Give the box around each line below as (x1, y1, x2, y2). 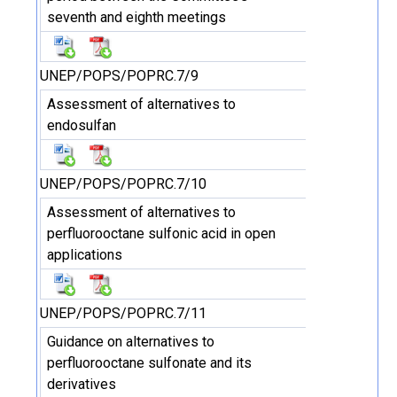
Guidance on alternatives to (47, 333, 214, 350)
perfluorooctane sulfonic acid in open (47, 225, 276, 242)
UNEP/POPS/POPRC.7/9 (40, 67, 198, 84)
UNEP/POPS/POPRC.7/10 (40, 175, 206, 192)
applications (47, 246, 122, 263)
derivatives (47, 376, 116, 393)
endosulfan (47, 117, 116, 134)
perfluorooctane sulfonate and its (47, 354, 252, 371)
